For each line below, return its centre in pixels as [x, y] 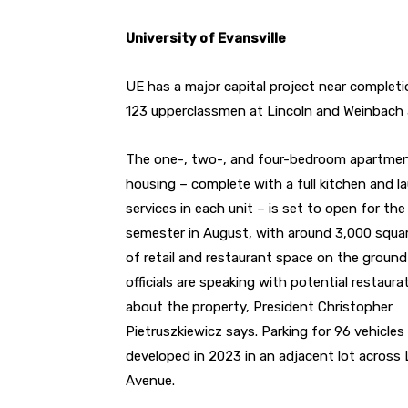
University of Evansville [206, 39]
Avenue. [150, 381]
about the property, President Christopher [259, 307]
